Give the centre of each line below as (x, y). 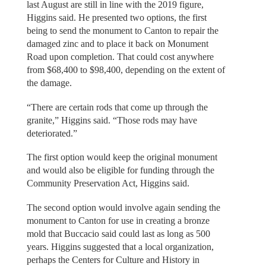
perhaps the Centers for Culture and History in (113, 259)
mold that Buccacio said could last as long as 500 (118, 233)
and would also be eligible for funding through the (120, 170)
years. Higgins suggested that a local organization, (120, 246)
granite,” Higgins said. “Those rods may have (112, 120)
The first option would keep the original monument (122, 157)
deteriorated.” (52, 133)
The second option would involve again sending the (123, 207)
